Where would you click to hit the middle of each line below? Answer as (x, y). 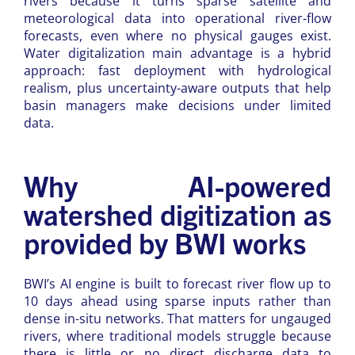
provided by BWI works (165, 242)
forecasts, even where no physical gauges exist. (177, 36)
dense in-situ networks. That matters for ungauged (177, 318)
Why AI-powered (177, 185)
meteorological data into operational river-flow (177, 18)
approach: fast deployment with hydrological (177, 71)
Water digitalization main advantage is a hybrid (177, 53)
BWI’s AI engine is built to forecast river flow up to (177, 283)
